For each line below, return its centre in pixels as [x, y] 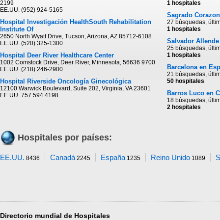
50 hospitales [186, 81]
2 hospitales [184, 107]
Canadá [63, 157]
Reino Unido [170, 157]
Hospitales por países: [65, 137]
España [113, 157]
